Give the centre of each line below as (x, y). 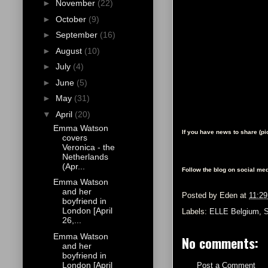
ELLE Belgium (234, 212)
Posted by (201, 196)
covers (74, 137)
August (70, 51)
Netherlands (85, 156)
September (77, 35)
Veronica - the (88, 147)
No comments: (220, 243)
